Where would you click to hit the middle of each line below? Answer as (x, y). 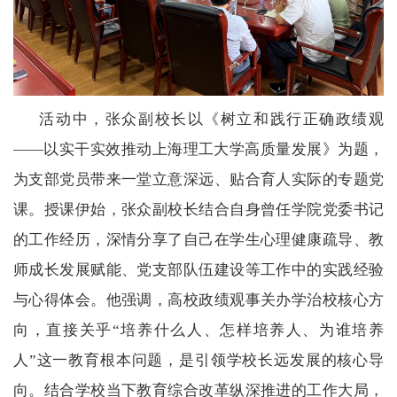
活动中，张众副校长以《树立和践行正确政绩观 (211, 119)
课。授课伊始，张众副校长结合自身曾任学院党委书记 (198, 209)
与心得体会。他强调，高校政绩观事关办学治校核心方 (198, 300)
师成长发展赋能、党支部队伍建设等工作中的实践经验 (198, 269)
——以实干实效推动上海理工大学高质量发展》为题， (198, 149)
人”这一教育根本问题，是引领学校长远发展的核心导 (198, 360)
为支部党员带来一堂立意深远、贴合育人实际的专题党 (198, 179)
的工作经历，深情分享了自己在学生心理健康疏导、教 (198, 239)
